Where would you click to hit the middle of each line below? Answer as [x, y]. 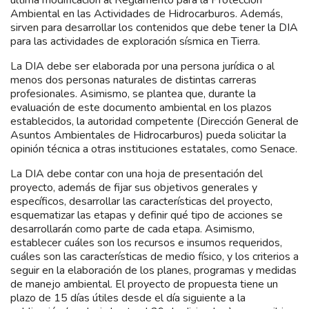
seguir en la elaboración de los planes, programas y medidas [153, 270]
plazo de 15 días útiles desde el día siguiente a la [128, 298]
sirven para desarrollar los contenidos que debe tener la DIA [154, 27]
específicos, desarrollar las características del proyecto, [141, 201]
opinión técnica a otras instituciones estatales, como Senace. [154, 149]
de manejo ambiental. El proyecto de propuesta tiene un [144, 284]
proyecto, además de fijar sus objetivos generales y [134, 187]
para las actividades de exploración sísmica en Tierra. [135, 41]
